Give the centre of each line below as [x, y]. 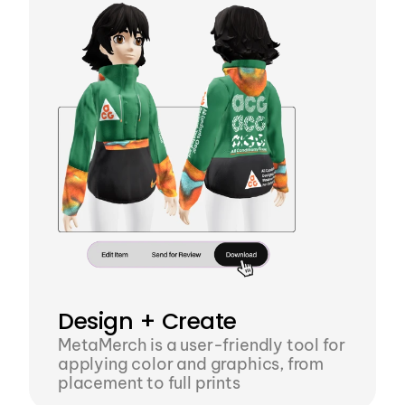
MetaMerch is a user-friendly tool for [202, 345]
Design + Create [147, 321]
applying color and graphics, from [191, 364]
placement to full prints [149, 383]
